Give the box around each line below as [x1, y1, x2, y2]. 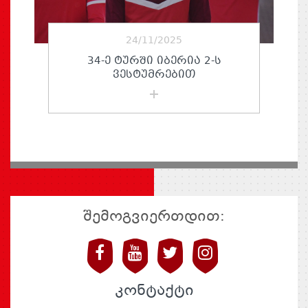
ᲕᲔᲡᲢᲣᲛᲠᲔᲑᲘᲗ [112, 66, 196, 83]
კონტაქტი [123, 280, 194, 302]
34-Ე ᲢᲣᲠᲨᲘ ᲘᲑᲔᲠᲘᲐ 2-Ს [87, 52, 221, 69]
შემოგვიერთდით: [92, 206, 225, 228]
